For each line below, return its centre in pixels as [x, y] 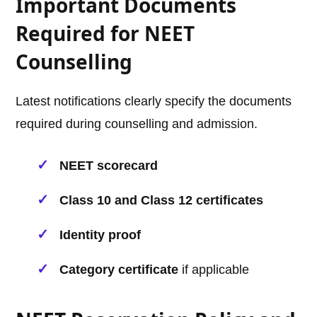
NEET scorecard [109, 166]
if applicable [214, 270]
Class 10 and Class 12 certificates [162, 201]
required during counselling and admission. [137, 124]
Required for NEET [105, 34]
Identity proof [100, 235]
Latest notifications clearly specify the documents [154, 102]
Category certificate [119, 270]
